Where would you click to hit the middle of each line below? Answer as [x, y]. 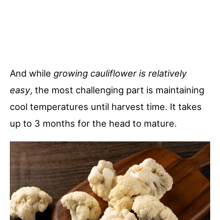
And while [32, 73]
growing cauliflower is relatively [120, 73]
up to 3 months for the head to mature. [93, 124]
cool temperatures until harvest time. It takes [106, 107]
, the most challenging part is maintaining [117, 90]
